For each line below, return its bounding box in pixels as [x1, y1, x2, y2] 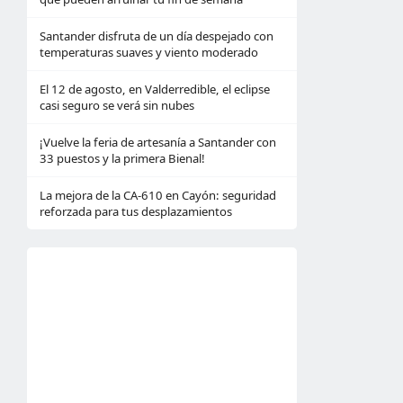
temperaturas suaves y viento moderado [40, 44, 258, 60]
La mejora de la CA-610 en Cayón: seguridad [40, 187, 276, 203]
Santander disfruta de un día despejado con [40, 28, 273, 44]
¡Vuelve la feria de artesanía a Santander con [40, 134, 276, 150]
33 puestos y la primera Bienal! [40, 150, 205, 166]
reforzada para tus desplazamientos [40, 203, 232, 219]
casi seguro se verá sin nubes [40, 97, 194, 113]
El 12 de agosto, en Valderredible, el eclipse [40, 81, 270, 97]
